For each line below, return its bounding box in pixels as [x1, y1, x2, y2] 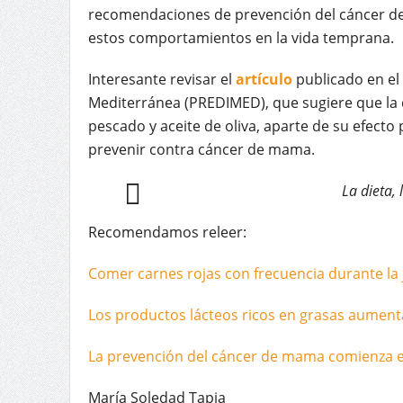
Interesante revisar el [87, 68, 236, 89]
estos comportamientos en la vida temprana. [87, 27, 394, 48]
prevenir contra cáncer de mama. [87, 139, 315, 159]
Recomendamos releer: [87, 221, 246, 242]
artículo [235, 68, 292, 89]
